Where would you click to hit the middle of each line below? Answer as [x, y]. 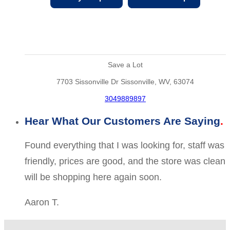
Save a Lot [125, 65]
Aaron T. [42, 202]
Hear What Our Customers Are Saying [122, 121]
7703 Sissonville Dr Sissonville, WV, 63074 [125, 82]
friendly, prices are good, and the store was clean [125, 161]
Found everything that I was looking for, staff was [124, 145]
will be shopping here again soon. [93, 177]
